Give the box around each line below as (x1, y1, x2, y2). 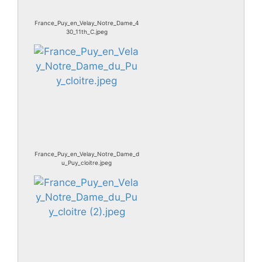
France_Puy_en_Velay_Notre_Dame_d (34, 150, 139, 157)
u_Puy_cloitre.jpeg (61, 158, 112, 166)
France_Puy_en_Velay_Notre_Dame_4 (35, 19, 139, 26)
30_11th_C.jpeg (65, 27, 108, 35)
